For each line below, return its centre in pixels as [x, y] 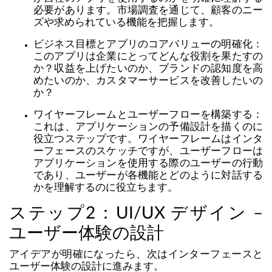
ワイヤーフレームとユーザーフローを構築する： [148, 115]
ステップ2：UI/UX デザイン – [136, 213]
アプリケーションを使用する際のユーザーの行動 [148, 163]
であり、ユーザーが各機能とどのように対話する [148, 175]
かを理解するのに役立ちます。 [106, 188]
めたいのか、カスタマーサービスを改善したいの [148, 81]
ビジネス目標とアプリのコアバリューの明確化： [148, 44]
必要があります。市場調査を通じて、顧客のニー [148, 10]
